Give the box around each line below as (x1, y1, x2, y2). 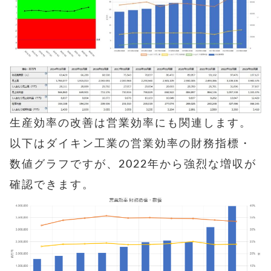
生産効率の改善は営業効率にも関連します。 (10, 117, 252, 129)
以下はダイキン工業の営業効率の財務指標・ (10, 138, 252, 149)
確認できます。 (10, 179, 94, 191)
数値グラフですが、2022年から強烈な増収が (10, 158, 256, 170)
